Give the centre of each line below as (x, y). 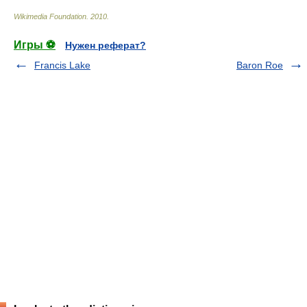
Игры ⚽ (35, 45)
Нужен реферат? (106, 45)
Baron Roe (260, 65)
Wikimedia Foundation (50, 16)
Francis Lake (62, 65)
